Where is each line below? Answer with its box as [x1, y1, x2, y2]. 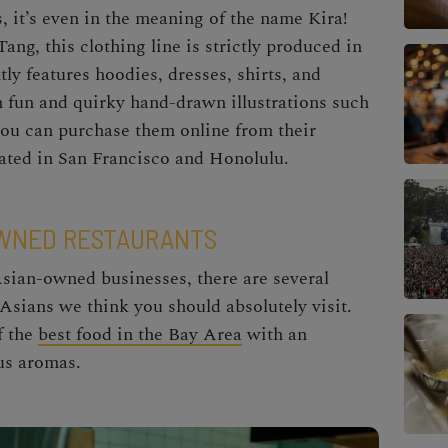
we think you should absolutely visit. [54, 293, 352, 321]
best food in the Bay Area [38, 321, 242, 349]
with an [242, 321, 307, 349]
